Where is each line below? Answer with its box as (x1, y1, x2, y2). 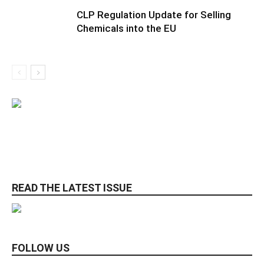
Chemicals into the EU (77, 22, 176, 35)
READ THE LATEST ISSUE (12, 181, 132, 194)
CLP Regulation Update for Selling (77, 9, 231, 21)
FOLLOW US (12, 242, 70, 255)
